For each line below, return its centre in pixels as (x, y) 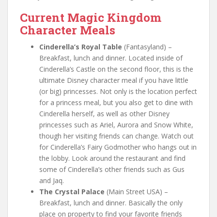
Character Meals (68, 30)
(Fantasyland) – (147, 47)
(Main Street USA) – (136, 192)
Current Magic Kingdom (91, 18)
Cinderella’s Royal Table (81, 47)
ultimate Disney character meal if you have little (114, 80)
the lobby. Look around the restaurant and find (112, 158)
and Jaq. (52, 181)
